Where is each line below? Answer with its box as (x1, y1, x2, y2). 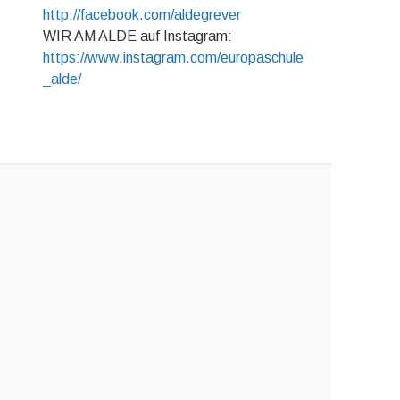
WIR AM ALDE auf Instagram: (42, 29, 232, 45)
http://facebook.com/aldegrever (42, 7, 241, 23)
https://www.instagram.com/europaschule (42, 50, 304, 66)
